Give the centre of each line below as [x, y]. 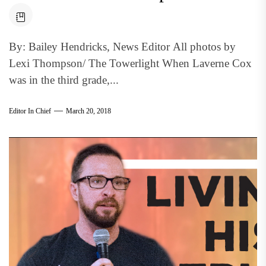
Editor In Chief [30, 111]
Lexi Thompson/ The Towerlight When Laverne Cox [130, 63]
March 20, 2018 [88, 111]
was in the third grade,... [64, 80]
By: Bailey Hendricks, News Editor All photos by [122, 47]
